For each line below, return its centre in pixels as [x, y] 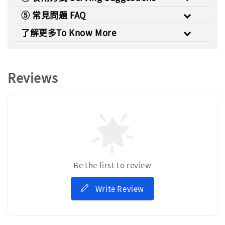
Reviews [33, 78]
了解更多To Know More [69, 33]
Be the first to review [113, 165]
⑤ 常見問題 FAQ [54, 15]
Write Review [120, 189]
